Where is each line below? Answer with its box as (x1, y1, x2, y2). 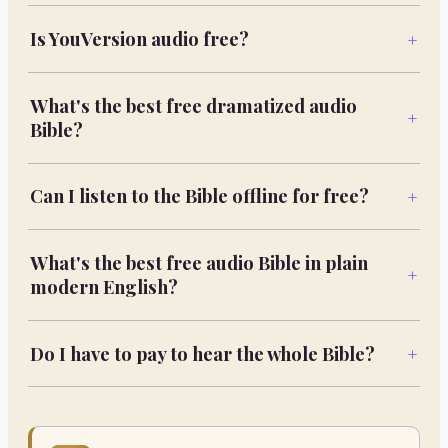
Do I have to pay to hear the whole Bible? (29, 340, 375, 366)
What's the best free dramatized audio (29, 92, 357, 118)
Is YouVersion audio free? (29, 26, 249, 52)
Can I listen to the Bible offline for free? (29, 183, 369, 209)
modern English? (29, 273, 178, 299)
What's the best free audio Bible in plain (29, 249, 368, 275)
